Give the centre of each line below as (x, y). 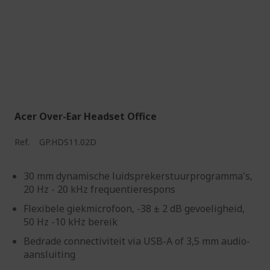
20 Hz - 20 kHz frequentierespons (99, 189)
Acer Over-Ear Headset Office (86, 116)
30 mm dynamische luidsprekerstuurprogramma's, (138, 176)
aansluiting (49, 254)
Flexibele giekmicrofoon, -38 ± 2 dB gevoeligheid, (134, 209)
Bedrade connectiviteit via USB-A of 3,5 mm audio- (137, 241)
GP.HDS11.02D (68, 142)
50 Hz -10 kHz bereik (71, 222)
